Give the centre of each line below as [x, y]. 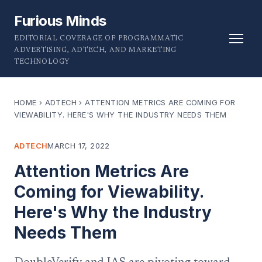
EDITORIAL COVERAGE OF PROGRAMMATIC [99, 39]
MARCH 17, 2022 [79, 146]
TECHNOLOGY [42, 62]
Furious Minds [60, 21]
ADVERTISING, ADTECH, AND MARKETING [95, 50]
